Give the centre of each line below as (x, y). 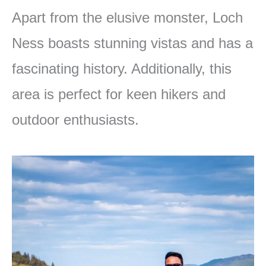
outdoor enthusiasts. (75, 120)
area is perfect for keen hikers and (119, 94)
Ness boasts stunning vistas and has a (132, 43)
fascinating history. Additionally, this (122, 69)
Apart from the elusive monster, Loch (127, 18)
